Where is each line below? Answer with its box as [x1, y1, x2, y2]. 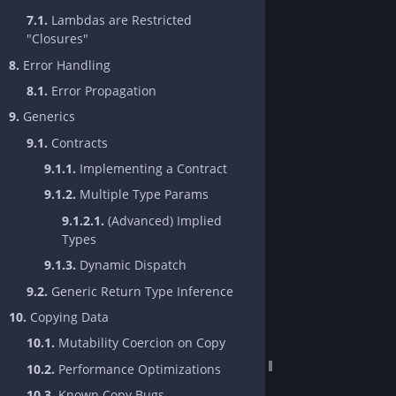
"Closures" [27, 30, 88, 48]
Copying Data [27, 308, 109, 326]
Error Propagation [48, 81, 156, 99]
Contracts [48, 133, 108, 151]
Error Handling [19, 56, 110, 73]
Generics [19, 108, 75, 126]
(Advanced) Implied [104, 211, 222, 229]
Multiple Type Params [76, 186, 209, 203]
